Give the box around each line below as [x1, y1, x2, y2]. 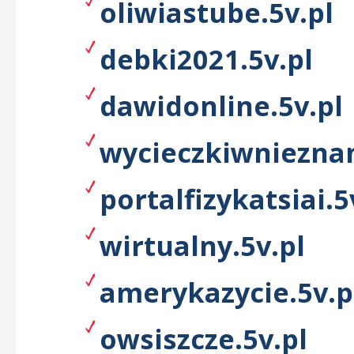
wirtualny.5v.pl [100, 227, 305, 264]
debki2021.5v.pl [100, 40, 313, 77]
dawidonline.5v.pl [100, 87, 343, 124]
